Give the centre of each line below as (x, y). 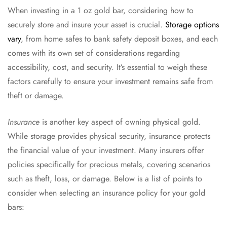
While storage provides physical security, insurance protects (109, 136)
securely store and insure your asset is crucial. (86, 25)
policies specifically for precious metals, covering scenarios (109, 165)
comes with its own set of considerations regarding (94, 53)
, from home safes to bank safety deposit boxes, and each (119, 39)
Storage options (192, 25)
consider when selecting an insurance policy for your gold (106, 193)
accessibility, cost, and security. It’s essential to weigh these (107, 67)
